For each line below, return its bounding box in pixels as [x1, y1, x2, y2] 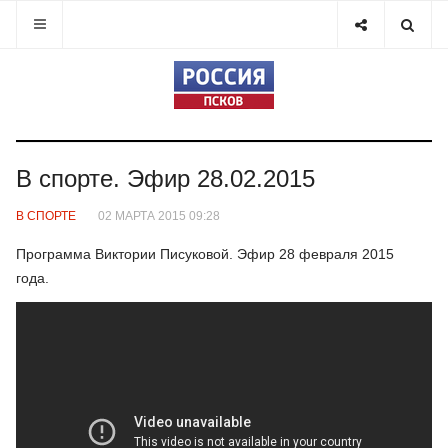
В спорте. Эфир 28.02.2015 [16, 165, 315, 192]
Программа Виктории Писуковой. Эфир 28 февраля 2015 [16, 246, 394, 262]
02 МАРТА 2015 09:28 [97, 208, 220, 223]
